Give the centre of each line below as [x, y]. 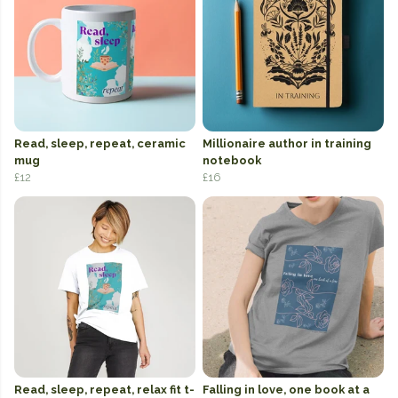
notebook [232, 161]
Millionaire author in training [287, 144]
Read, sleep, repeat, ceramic [100, 144]
